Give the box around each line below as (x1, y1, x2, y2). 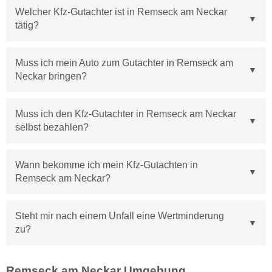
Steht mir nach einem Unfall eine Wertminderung (15, 211, 224, 222)
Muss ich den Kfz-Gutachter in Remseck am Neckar (15, 109, 236, 120)
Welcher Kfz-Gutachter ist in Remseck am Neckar (15, 7, 227, 18)
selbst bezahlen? (15, 122, 89, 133)
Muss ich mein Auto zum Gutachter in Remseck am (15, 58, 233, 69)
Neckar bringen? (15, 71, 87, 82)
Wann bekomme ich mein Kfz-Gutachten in (15, 160, 198, 171)
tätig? (15, 20, 39, 31)
